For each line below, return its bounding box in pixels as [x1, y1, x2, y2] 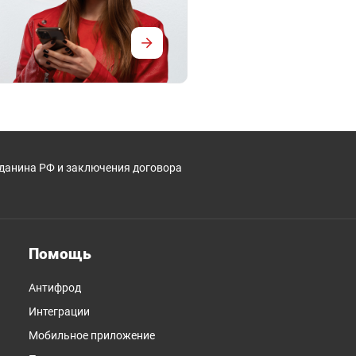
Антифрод [29, 281, 81, 294]
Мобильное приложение [29, 328, 155, 342]
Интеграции [29, 304, 90, 318]
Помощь [29, 244, 91, 263]
